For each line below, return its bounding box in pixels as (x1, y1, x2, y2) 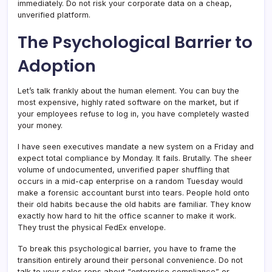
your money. (18, 120, 63, 130)
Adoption (18, 53, 96, 78)
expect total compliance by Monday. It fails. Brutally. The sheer (18, 153, 252, 163)
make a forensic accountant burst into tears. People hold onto (18, 188, 250, 197)
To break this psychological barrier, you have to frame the (18, 243, 236, 253)
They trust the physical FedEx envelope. (18, 222, 166, 232)
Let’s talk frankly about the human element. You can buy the (18, 86, 239, 95)
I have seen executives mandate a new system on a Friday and (18, 141, 254, 151)
